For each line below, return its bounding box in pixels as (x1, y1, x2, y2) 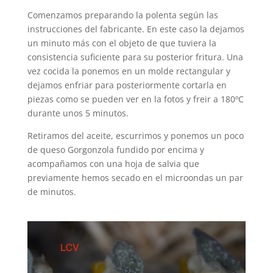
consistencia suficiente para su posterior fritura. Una (27, 51, 243, 63)
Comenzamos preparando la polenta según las (27, 9, 218, 21)
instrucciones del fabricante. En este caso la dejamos (27, 23, 244, 35)
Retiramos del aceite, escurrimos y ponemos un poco (27, 129, 244, 141)
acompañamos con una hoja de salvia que (27, 157, 199, 169)
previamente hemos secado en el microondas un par (27, 171, 243, 183)
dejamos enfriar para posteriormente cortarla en (27, 79, 227, 91)
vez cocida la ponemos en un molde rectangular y (27, 65, 230, 77)
